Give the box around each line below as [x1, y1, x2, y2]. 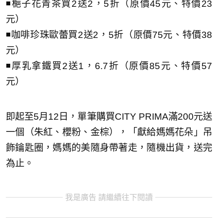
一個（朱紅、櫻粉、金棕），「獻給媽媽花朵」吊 [6, 127, 212, 138]
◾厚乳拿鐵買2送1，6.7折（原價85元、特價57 [6, 61, 212, 72]
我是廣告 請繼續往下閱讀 [65, 193, 153, 202]
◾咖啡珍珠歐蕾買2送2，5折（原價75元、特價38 [6, 30, 212, 40]
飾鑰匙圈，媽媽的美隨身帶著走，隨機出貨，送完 [6, 143, 212, 153]
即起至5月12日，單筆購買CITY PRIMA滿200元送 [6, 111, 212, 122]
